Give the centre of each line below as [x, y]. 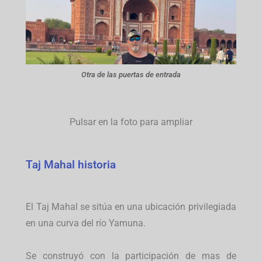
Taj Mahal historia [71, 164]
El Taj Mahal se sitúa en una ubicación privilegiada [131, 206]
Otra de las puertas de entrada [131, 75]
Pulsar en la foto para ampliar [131, 122]
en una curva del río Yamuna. [86, 223]
